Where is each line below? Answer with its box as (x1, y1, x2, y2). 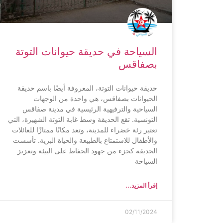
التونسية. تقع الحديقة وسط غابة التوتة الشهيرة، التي (8, 114, 157, 123)
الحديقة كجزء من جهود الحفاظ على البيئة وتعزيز (17, 146, 157, 155)
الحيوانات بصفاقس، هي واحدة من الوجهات (33, 94, 157, 103)
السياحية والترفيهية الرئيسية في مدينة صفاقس (22, 104, 157, 113)
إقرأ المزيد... (125, 181, 157, 189)
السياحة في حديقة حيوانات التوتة (15, 45, 157, 58)
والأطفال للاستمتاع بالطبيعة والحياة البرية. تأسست (13, 135, 157, 144)
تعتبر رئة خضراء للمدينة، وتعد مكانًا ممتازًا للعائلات (12, 125, 157, 134)
